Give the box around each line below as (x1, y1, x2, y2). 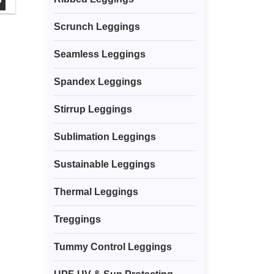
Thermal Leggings (54, 187, 138, 198)
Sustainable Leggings (54, 159, 155, 170)
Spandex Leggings (54, 76, 142, 87)
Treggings (54, 214, 101, 225)
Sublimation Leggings (54, 131, 156, 143)
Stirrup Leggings (54, 104, 132, 115)
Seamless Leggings (54, 49, 146, 60)
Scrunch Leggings (54, 21, 140, 32)
